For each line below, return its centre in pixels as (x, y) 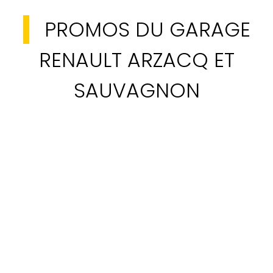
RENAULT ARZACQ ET (136, 60)
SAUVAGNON (136, 90)
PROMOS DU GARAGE (147, 29)
